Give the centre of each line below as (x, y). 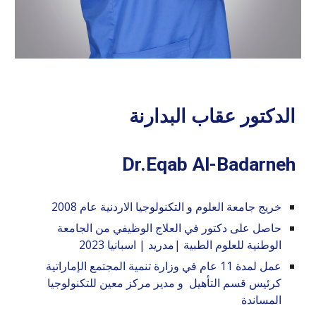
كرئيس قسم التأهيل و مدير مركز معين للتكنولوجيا (164, 283)
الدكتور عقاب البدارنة (209, 117)
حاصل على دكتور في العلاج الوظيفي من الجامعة (169, 228)
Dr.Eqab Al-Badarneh (208, 165)
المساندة (260, 300)
